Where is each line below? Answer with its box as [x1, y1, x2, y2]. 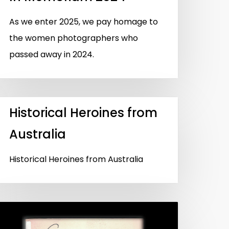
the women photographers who [9, 32, 138, 44]
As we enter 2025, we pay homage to [9, 15, 158, 28]
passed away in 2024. [9, 48, 94, 60]
